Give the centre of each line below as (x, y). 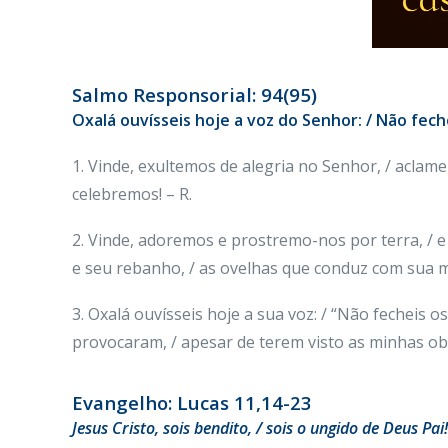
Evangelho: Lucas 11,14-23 (192, 402)
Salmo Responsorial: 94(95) (194, 94)
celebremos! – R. (132, 194)
